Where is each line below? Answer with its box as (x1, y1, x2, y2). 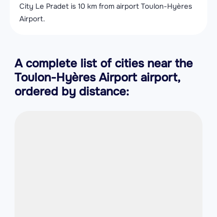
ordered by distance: (15, 84, 129, 99)
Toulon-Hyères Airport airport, (15, 70, 180, 85)
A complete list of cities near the (15, 56, 193, 71)
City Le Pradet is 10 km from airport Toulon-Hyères (19, 1, 192, 11)
